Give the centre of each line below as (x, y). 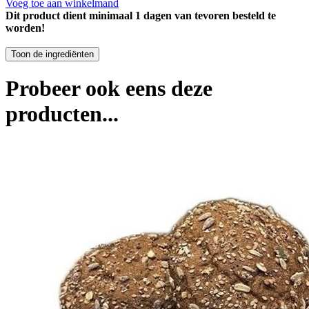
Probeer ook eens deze (109, 88)
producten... (62, 113)
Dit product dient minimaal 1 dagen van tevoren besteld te (141, 15)
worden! (25, 28)
